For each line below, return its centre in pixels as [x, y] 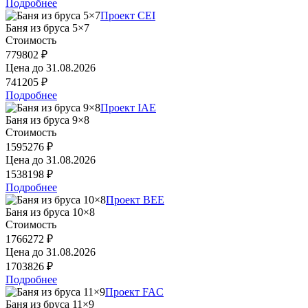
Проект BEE [135, 199]
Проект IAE [128, 107]
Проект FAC [134, 291]
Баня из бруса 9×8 [47, 120]
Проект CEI [128, 15]
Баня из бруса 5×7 [47, 27]
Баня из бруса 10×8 [50, 212]
